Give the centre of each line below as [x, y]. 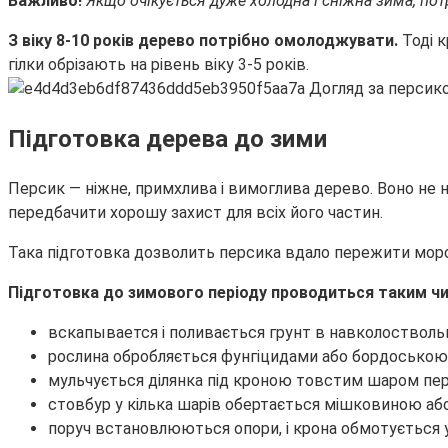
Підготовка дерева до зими [167, 138]
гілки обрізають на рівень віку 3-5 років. [158, 65]
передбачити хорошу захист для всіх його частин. [195, 212]
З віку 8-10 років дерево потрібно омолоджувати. [205, 41]
